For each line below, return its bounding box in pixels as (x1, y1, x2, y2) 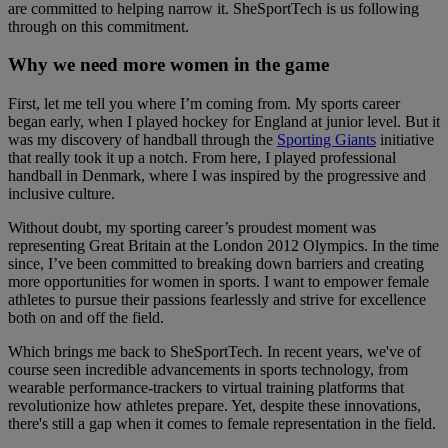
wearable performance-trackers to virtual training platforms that (8, 379, 404, 397)
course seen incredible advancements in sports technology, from (8, 361, 408, 379)
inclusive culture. (8, 185, 115, 203)
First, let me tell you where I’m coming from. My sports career (8, 95, 400, 113)
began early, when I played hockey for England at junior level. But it (8, 113, 440, 131)
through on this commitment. (8, 17, 189, 35)
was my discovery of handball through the (8, 131, 277, 149)
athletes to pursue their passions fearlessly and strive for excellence (8, 291, 426, 309)
